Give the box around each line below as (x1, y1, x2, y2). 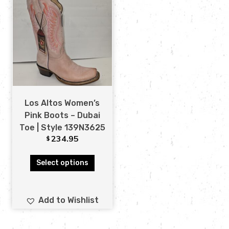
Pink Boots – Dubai (24, 110, 100, 121)
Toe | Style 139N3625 (19, 123, 105, 133)
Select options (36, 158, 88, 168)
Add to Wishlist (38, 195, 99, 205)
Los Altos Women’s (25, 98, 100, 108)
